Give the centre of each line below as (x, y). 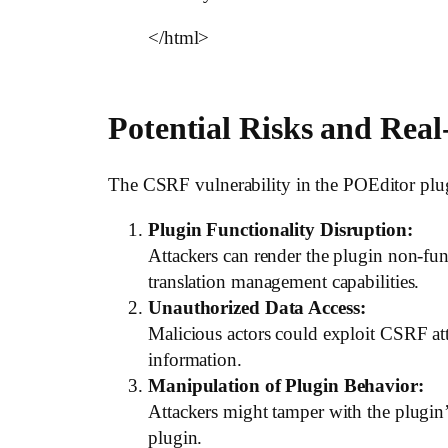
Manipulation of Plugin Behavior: (286, 386)
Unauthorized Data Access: (257, 308)
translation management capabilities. (284, 282)
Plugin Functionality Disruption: (280, 230)
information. (195, 360)
